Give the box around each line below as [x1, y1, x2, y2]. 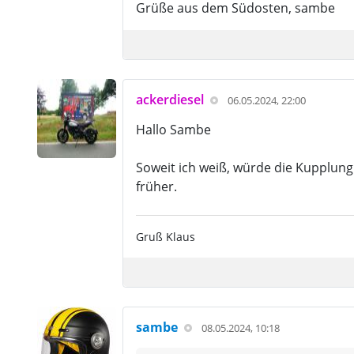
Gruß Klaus [135, 229, 195, 244]
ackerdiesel [135, 91, 204, 108]
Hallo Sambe [135, 121, 211, 138]
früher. [135, 178, 177, 195]
